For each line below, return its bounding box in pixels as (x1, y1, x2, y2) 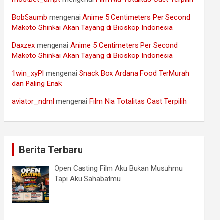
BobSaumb (12, 13, 48, 22)
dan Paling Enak (12, 79, 62, 88)
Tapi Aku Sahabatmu (54, 174, 121, 184)
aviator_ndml (12, 97, 55, 106)
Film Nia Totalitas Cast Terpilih (89, 97, 187, 106)
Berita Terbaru (19, 144, 83, 156)
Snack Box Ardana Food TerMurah (79, 69, 190, 78)
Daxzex (12, 41, 35, 50)
